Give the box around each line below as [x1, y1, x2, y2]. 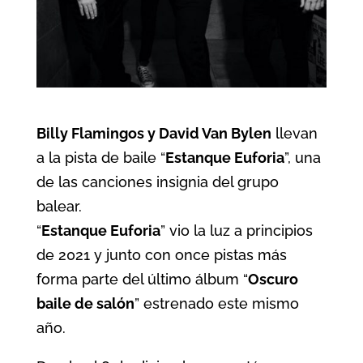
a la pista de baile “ [36, 149, 165, 167]
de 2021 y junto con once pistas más [36, 246, 287, 264]
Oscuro [247, 271, 298, 288]
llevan [271, 125, 318, 143]
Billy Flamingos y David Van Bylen [36, 125, 271, 143]
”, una [284, 149, 321, 167]
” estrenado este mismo [134, 295, 299, 313]
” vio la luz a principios [160, 222, 313, 240]
